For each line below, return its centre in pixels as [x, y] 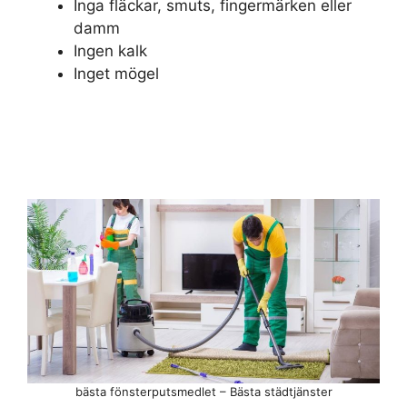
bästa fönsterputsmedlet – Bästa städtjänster [203, 392]
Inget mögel [116, 73]
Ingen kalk [110, 50]
